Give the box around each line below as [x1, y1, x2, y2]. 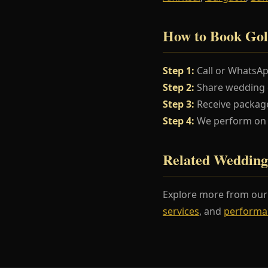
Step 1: [163, 63, 194, 77]
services [163, 204, 199, 218]
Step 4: [163, 114, 194, 127]
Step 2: [163, 80, 194, 94]
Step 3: [163, 97, 194, 111]
